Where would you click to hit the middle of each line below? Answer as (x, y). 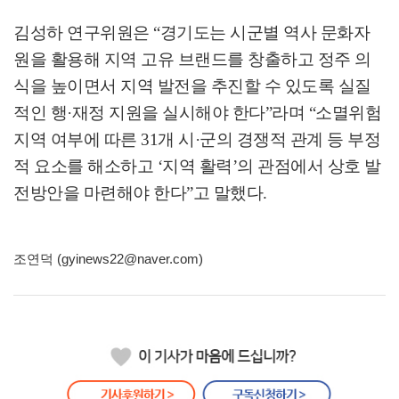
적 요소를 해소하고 (85, 166)
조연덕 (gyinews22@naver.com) (108, 258)
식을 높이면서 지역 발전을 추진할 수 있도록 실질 (192, 85)
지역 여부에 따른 (77, 139)
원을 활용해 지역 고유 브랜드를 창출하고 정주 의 (192, 59)
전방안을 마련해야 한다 (100, 192)
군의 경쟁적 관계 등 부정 (290, 139)
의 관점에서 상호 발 (309, 166)
